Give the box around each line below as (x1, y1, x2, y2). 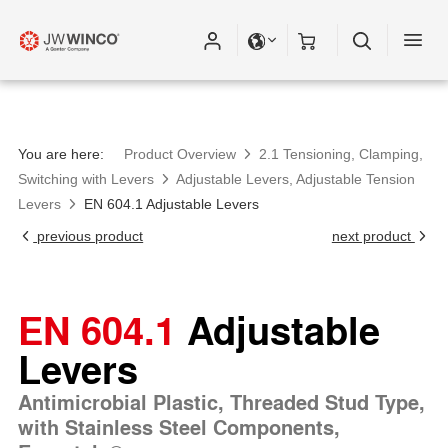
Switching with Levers (18, 171, 154, 187)
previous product (33, 228, 144, 244)
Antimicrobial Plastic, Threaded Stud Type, (18, 387, 425, 417)
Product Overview (124, 146, 236, 162)
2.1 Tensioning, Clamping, (259, 146, 424, 162)
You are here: (18, 146, 104, 162)
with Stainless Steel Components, (18, 412, 340, 442)
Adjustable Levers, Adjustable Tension (176, 171, 416, 187)
